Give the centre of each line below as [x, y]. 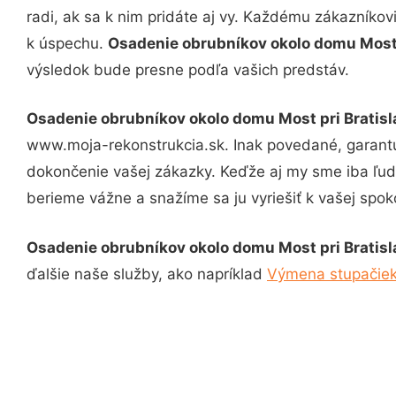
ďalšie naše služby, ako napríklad [147, 274]
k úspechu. [67, 43]
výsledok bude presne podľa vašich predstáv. [188, 69]
